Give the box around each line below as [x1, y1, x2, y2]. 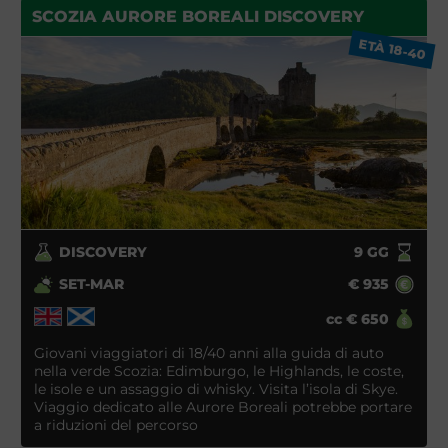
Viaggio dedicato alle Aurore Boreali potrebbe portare [33, 397, 412, 416]
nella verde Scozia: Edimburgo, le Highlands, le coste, [33, 361, 404, 380]
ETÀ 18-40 [356, 35, 427, 63]
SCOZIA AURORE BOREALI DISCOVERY [31, 7, 364, 27]
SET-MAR [59, 275, 125, 294]
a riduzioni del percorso [33, 415, 198, 434]
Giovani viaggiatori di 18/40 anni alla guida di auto [33, 343, 384, 362]
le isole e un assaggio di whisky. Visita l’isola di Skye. [33, 379, 398, 398]
